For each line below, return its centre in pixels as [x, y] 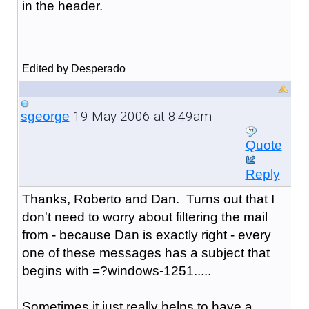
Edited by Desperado [73, 68]
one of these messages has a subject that [146, 252]
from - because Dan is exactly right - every [146, 235]
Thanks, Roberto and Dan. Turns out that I [148, 199]
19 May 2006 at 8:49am [140, 116]
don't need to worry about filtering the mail [144, 217]
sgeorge [45, 116]
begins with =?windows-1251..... [116, 270]
